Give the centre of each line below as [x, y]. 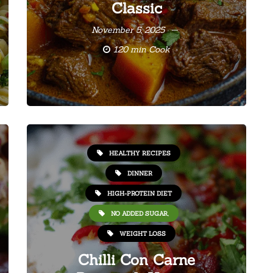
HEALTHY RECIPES [140, 153]
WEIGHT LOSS [143, 233]
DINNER [140, 173]
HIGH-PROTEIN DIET [140, 193]
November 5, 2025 [128, 30]
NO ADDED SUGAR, [140, 213]
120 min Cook [142, 49]
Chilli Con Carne [136, 260]
